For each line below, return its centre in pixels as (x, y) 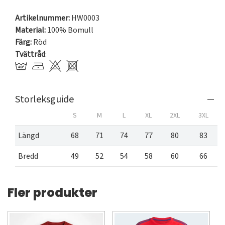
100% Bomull (70, 30)
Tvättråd (30, 54)
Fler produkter (52, 193)
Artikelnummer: (42, 18)
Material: (30, 30)
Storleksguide (44, 100)
